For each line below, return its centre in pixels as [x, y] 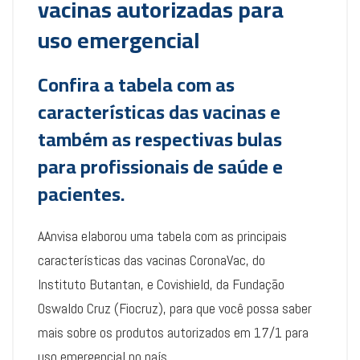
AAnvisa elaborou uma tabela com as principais [162, 236]
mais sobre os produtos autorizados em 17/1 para [173, 332]
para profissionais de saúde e [160, 167]
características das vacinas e [159, 112]
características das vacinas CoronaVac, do [151, 260]
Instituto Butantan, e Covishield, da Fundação [161, 284]
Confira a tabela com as [136, 85]
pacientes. [81, 194]
